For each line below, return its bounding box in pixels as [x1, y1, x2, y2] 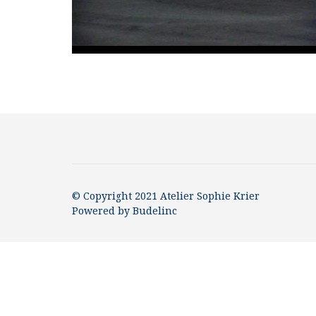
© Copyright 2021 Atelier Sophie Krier [72, 189, 260, 203]
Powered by [72, 204, 133, 218]
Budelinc [133, 204, 177, 218]
